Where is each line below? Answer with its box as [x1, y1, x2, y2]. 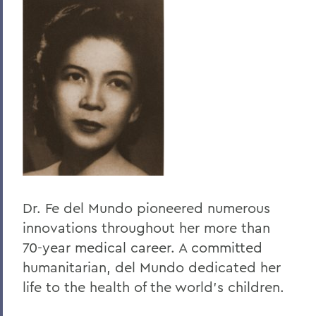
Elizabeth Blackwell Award [23, 123, 193, 140]
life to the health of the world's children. [23, 278, 284, 296]
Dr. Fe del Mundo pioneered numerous [23, 199, 270, 217]
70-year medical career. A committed [23, 238, 262, 256]
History [23, 68, 69, 85]
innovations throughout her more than [23, 219, 270, 236]
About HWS [23, 40, 99, 58]
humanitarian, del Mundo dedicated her [23, 258, 281, 276]
